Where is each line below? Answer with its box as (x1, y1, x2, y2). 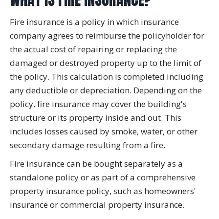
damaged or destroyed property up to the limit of (10, 57, 201, 68)
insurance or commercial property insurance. (10, 198, 184, 210)
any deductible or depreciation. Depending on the (10, 84, 202, 96)
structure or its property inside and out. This (10, 111, 181, 123)
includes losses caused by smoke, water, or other (10, 125, 197, 137)
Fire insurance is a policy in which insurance (10, 16, 179, 27)
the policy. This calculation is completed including (10, 70, 203, 82)
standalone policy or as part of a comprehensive (10, 171, 196, 183)
